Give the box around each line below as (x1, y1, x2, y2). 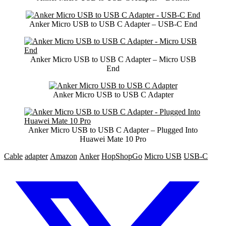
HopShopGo (101, 152, 142, 161)
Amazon (50, 152, 77, 161)
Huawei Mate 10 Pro (80, 135, 146, 144)
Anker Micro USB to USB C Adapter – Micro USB (30, 55, 196, 64)
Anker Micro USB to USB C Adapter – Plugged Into (28, 126, 198, 135)
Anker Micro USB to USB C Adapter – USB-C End (29, 20, 197, 29)
